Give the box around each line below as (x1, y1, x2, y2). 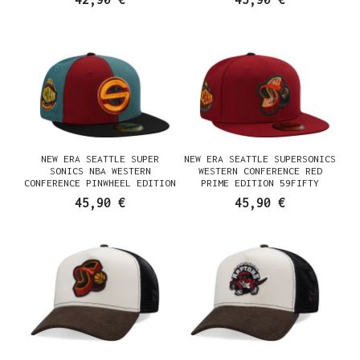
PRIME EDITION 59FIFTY (201, 177, 319, 189)
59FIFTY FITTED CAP (49, 189, 151, 201)
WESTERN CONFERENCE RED (198, 165, 322, 177)
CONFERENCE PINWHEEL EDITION (24, 177, 176, 189)
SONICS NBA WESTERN (49, 165, 151, 177)
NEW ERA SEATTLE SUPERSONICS (184, 153, 336, 165)
